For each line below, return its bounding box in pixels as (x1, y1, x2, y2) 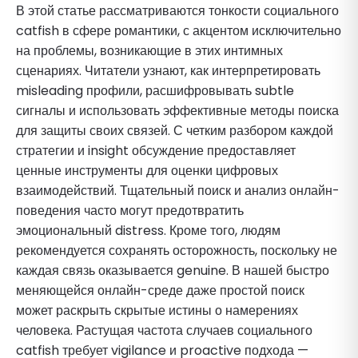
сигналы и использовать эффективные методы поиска (16, 101, 339, 120)
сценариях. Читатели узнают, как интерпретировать (16, 61, 320, 80)
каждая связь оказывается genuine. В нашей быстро (16, 261, 329, 280)
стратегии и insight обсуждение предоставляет (16, 141, 296, 160)
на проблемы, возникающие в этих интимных (16, 41, 283, 60)
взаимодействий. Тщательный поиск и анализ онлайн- (16, 181, 340, 200)
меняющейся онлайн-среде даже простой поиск (16, 280, 304, 300)
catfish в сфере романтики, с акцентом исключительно (16, 21, 341, 40)
